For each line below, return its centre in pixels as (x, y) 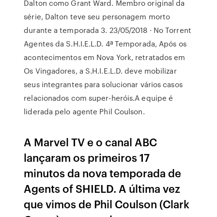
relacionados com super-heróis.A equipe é (99, 98)
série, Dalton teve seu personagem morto (97, 16)
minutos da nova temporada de (103, 173)
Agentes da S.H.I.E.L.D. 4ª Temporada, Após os (105, 44)
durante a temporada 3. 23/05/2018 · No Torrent (108, 30)
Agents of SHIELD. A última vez (102, 188)
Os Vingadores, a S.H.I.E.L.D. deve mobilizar (100, 71)
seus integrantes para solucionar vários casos (103, 84)
